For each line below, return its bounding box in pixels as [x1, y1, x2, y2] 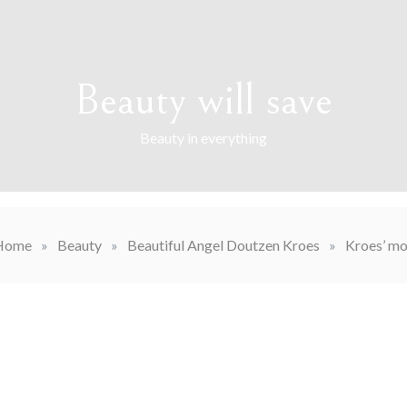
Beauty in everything [140, 129, 267, 146]
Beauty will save [74, 75, 333, 125]
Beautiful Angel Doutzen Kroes [126, 236, 320, 253]
